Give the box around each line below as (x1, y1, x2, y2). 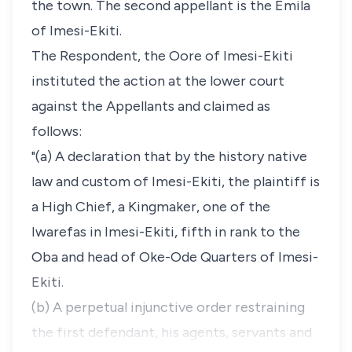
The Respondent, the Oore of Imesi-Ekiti (31, 47, 293, 64)
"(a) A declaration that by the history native (31, 148, 307, 165)
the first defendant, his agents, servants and (31, 324, 312, 341)
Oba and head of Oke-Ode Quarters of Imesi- (31, 248, 318, 266)
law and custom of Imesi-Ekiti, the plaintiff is (31, 173, 320, 190)
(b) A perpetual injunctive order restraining (31, 299, 305, 316)
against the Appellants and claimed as (31, 97, 270, 115)
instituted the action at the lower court (31, 72, 284, 90)
